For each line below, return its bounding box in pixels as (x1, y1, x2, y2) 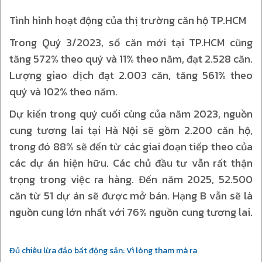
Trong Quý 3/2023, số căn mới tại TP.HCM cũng (9, 34, 253, 50)
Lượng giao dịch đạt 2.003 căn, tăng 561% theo (9, 67, 253, 83)
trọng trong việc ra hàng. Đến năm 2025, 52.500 (9, 171, 253, 187)
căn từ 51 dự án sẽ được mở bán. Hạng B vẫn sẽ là (9, 187, 253, 204)
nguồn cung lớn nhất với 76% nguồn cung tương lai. (9, 204, 253, 220)
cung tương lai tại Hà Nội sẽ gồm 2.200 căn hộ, (9, 122, 253, 138)
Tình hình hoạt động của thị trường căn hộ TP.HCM (9, 12, 246, 28)
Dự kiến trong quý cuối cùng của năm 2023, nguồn (9, 105, 253, 122)
